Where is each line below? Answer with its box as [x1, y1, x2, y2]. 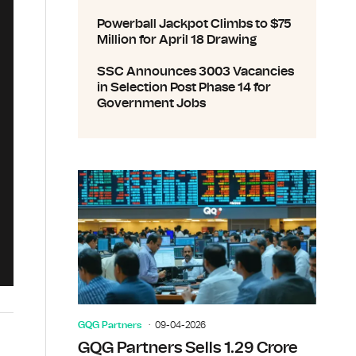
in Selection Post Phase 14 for [97, 81, 271, 94]
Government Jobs [97, 97, 206, 110]
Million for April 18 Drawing [97, 33, 257, 46]
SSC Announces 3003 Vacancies [97, 65, 294, 78]
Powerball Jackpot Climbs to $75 [97, 17, 292, 30]
